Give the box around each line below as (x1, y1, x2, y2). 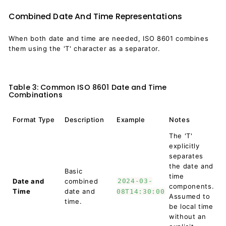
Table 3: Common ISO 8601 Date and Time (9, 82, 167, 92)
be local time (169, 202, 213, 210)
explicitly (169, 142, 200, 150)
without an (169, 212, 206, 220)
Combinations (9, 90, 63, 100)
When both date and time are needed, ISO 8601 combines (9, 34, 209, 42)
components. (169, 182, 214, 190)
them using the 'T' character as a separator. (9, 44, 160, 52)
